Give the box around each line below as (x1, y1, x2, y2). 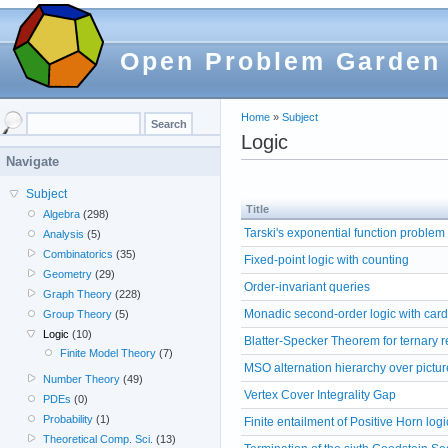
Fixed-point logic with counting (244, 252, 409, 267)
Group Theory (43, 308, 113, 320)
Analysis (43, 228, 85, 240)
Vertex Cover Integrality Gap (244, 387, 396, 402)
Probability (43, 412, 94, 425)
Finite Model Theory (59, 347, 156, 359)
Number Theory (43, 372, 121, 385)
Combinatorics (43, 248, 114, 260)
